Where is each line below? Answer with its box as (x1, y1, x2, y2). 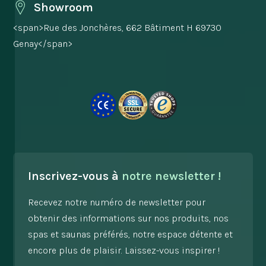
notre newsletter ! (122, 169, 221, 183)
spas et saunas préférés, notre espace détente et (28, 228, 233, 240)
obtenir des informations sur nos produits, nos (28, 212, 229, 224)
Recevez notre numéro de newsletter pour (28, 196, 206, 208)
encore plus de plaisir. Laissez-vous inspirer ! (28, 244, 220, 256)
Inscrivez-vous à (28, 169, 122, 183)
